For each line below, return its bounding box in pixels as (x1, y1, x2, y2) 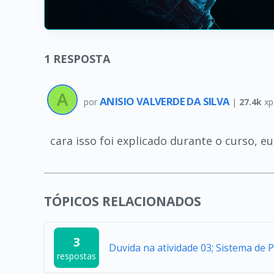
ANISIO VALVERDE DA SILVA (100, 94, 232, 108)
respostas (57, 250, 97, 262)
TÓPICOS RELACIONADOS (44, 193, 201, 210)
